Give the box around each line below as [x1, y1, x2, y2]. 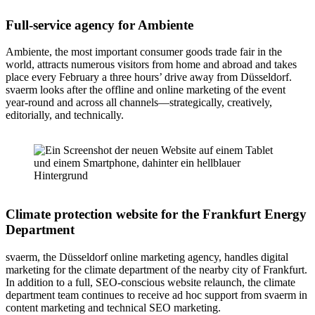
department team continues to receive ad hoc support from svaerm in [6, 288, 307, 301]
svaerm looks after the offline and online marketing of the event [6, 84, 285, 96]
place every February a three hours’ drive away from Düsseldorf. [6, 71, 292, 84]
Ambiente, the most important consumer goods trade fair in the [6, 46, 282, 58]
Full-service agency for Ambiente [6, 17, 193, 32]
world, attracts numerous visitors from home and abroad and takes [6, 58, 297, 71]
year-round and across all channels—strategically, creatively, [6, 96, 272, 109]
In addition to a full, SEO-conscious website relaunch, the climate [6, 276, 295, 288]
